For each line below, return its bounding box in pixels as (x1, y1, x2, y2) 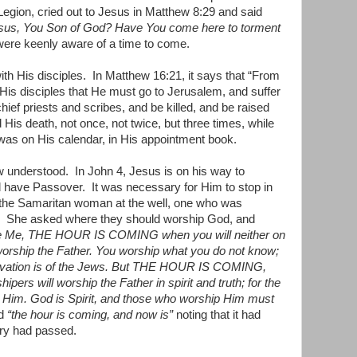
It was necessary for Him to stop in (92, 180, 273, 194)
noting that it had (173, 308, 261, 321)
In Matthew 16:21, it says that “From (92, 69, 280, 82)
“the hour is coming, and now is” (7, 308, 173, 321)
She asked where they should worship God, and (6, 212, 255, 226)
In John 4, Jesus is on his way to (75, 164, 245, 178)
